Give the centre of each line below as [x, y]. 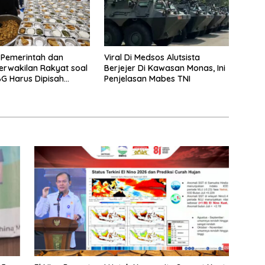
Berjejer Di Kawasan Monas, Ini [164, 68]
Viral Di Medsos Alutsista [152, 58]
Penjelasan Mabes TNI [147, 79]
